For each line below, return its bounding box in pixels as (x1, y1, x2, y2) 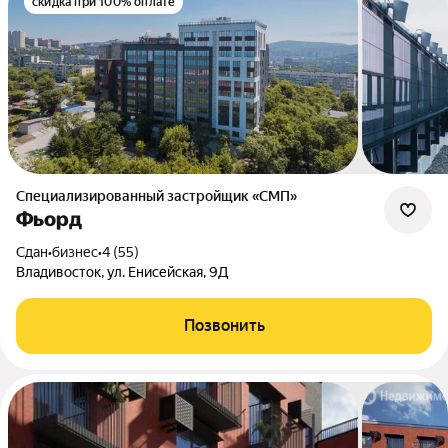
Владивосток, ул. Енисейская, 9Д (16, 264, 229, 280)
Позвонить (183, 316, 265, 335)
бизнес (52, 244, 98, 260)
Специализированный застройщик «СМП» (25, 188, 297, 204)
